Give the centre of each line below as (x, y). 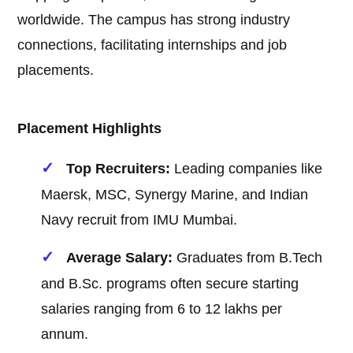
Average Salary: (120, 258)
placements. (56, 71)
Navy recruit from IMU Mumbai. (139, 220)
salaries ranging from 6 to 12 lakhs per (162, 309)
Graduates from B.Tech (248, 258)
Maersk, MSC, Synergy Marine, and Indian (175, 195)
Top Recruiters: (119, 169)
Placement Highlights (90, 129)
